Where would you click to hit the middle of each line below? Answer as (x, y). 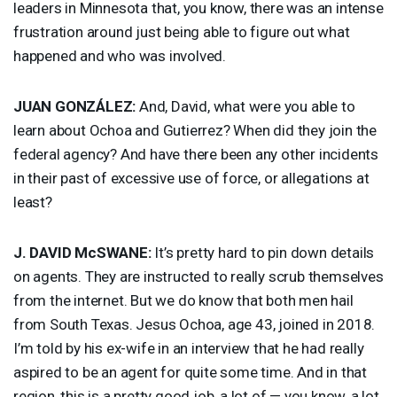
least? (33, 202)
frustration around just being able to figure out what (182, 31)
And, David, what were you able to (245, 106)
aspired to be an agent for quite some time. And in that (190, 372)
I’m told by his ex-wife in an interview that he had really (189, 348)
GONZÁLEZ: (94, 106)
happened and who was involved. (120, 55)
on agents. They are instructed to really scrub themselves (198, 276)
